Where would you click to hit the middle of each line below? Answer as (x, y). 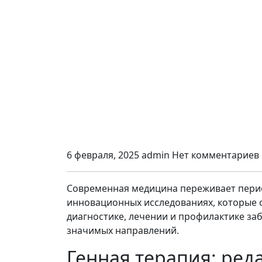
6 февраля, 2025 (103, 155)
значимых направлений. (123, 230)
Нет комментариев (216, 155)
